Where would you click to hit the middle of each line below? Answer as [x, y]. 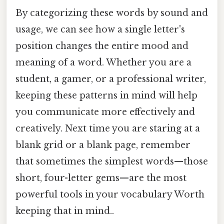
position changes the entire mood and [102, 46]
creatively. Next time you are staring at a [108, 129]
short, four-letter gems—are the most [101, 178]
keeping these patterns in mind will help [106, 96]
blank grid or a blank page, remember [103, 145]
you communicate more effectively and [105, 112]
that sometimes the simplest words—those [112, 162]
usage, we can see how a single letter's [100, 30]
